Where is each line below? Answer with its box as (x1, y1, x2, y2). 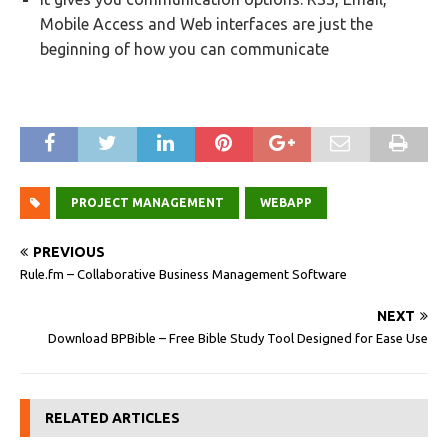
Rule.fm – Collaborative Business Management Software (20, 267, 347, 281)
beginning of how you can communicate (40, 40, 329, 58)
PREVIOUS (33, 244, 105, 260)
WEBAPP (260, 196, 312, 209)
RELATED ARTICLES (45, 410, 180, 426)
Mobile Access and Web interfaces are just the (40, 15, 373, 33)
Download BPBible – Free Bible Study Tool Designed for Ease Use (48, 331, 428, 345)
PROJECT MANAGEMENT (71, 196, 224, 209)
